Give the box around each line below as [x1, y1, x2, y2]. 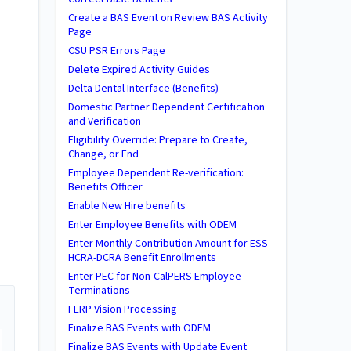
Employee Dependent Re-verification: [68, 165, 244, 181]
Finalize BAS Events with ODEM [68, 320, 211, 336]
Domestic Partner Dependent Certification [68, 100, 265, 115]
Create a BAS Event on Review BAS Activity [68, 10, 268, 26]
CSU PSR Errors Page [68, 43, 165, 59]
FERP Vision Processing [68, 302, 177, 317]
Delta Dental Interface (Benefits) [68, 81, 219, 96]
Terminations [68, 283, 130, 299]
